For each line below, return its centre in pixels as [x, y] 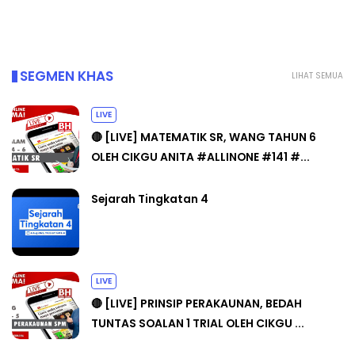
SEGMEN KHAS [67, 76]
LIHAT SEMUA [317, 76]
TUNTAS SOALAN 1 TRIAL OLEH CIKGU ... [198, 324]
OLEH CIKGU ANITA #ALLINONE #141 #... [200, 157]
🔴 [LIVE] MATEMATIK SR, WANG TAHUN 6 [204, 137]
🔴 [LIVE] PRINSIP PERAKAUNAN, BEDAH [197, 304]
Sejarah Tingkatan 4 [150, 199]
